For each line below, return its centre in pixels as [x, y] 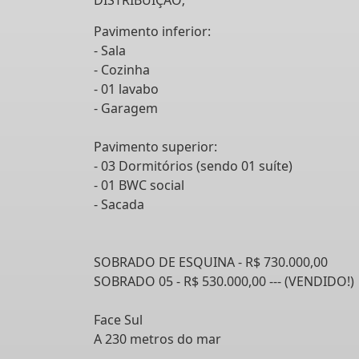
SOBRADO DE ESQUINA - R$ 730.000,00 [211, 262]
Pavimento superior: [155, 147]
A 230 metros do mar [157, 339]
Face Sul [118, 320]
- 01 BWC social [139, 185]
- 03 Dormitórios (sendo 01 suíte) [193, 166]
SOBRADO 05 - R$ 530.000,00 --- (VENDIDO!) [224, 281]
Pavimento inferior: [152, 31]
